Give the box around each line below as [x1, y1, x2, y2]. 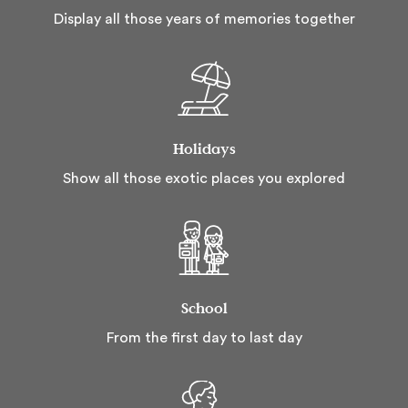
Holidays [172, 138, 236, 160]
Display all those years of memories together [53, 12, 355, 27]
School [180, 297, 228, 320]
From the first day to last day [106, 331, 302, 346]
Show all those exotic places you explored [63, 171, 345, 187]
